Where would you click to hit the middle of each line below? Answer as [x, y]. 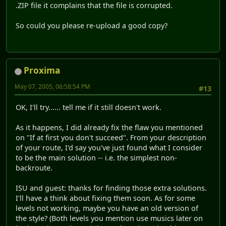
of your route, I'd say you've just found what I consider [109, 147]
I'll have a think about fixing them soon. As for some [105, 198]
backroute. [34, 167]
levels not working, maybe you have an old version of [107, 208]
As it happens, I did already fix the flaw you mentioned [109, 127]
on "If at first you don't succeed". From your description [111, 137]
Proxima [42, 71]
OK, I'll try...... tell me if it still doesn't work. [89, 107]
